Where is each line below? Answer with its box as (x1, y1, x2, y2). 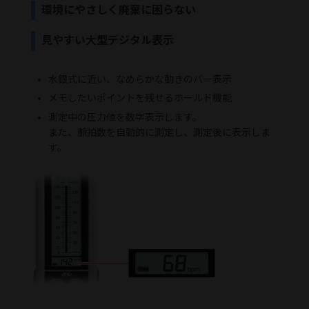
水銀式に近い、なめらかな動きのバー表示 (48, 73, 232, 85)
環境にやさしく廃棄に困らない (41, 3, 197, 17)
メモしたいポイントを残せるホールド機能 (48, 92, 232, 104)
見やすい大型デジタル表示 (41, 34, 175, 48)
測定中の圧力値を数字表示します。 (48, 111, 202, 123)
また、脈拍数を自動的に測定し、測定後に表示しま (48, 126, 270, 138)
